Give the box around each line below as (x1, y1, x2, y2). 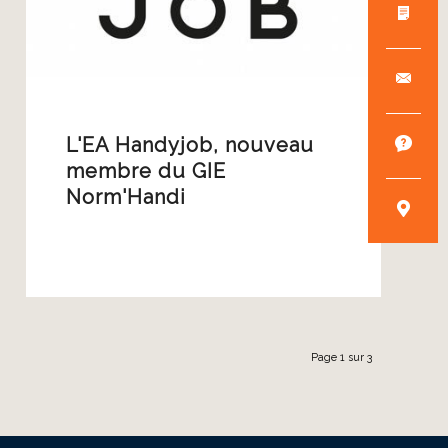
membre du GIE (66, 159, 227, 183)
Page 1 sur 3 (311, 351, 372, 364)
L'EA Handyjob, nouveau (66, 133, 315, 157)
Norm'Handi (66, 185, 187, 209)
